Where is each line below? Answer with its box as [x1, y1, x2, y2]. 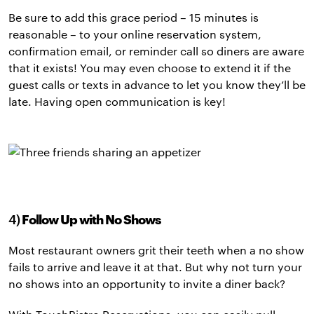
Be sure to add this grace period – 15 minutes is [8, 11, 259, 25]
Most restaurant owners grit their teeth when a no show [8, 243, 304, 257]
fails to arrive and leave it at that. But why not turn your [8, 260, 302, 274]
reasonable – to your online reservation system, [8, 27, 261, 41]
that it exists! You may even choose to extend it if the [8, 61, 291, 75]
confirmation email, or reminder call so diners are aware [8, 44, 304, 58]
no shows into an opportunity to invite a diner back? [8, 277, 285, 291]
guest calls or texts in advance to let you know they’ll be [8, 78, 306, 92]
